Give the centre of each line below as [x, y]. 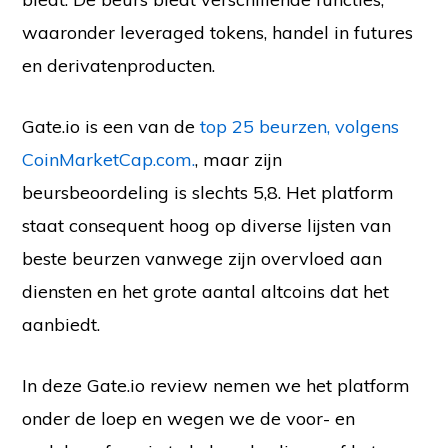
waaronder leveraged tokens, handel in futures [218, 33]
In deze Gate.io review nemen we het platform [216, 386]
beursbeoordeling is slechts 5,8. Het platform [208, 193]
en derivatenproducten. [119, 66]
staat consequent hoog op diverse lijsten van [207, 226]
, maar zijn [239, 160]
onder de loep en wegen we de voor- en [189, 419]
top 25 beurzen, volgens [300, 127]
